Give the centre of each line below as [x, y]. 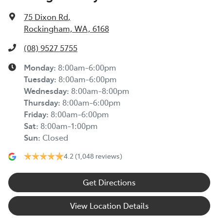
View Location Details [109, 206]
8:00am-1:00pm [69, 126]
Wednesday [45, 91]
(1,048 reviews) [99, 156]
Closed [55, 137]
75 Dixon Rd [46, 17]
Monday [39, 67]
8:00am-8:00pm [100, 91]
